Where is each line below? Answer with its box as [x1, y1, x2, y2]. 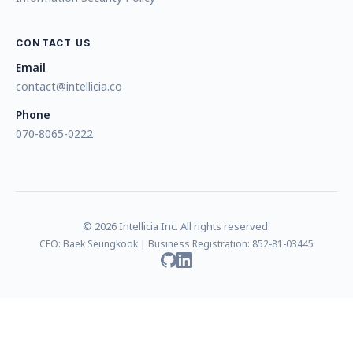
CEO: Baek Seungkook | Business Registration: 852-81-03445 [39, 237, 314, 251]
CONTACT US [16, 37, 91, 49]
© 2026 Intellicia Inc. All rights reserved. [83, 219, 270, 233]
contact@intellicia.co [16, 79, 122, 94]
